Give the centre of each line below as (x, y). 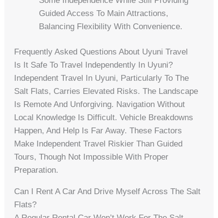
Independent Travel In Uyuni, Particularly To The (102, 78)
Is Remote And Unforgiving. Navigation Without (100, 105)
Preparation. (36, 170)
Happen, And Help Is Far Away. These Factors (98, 131)
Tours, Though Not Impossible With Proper (91, 157)
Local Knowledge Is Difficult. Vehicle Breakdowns (104, 118)
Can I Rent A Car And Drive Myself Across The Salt (108, 192)
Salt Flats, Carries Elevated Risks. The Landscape (106, 91)
